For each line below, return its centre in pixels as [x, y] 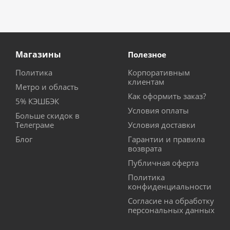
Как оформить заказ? [167, 96]
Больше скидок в [47, 116]
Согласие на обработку [171, 201]
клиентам [146, 82]
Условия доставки [162, 125]
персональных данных [171, 210]
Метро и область [47, 87]
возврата [145, 149]
